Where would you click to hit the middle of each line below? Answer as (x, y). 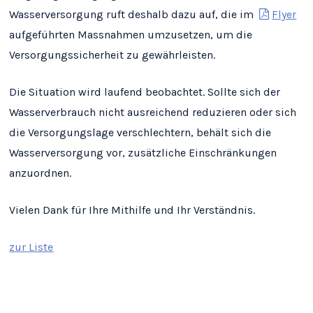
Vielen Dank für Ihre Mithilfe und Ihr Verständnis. (132, 210)
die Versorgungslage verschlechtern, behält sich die (140, 133)
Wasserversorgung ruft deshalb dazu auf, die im (134, 15)
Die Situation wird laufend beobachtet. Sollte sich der (145, 92)
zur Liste (31, 247)
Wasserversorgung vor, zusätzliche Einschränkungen (143, 153)
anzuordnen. (41, 173)
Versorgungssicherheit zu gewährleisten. (112, 55)
